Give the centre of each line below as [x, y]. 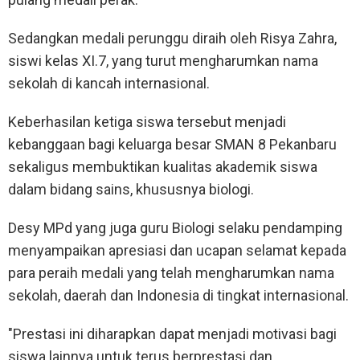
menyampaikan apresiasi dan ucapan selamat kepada [177, 250]
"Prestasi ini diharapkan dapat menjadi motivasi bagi [172, 333]
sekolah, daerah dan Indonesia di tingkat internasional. [178, 295]
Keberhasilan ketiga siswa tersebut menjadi [147, 121]
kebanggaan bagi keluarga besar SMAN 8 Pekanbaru [172, 144]
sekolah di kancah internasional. [109, 83]
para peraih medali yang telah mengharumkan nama [171, 272]
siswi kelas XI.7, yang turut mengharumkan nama [163, 60]
